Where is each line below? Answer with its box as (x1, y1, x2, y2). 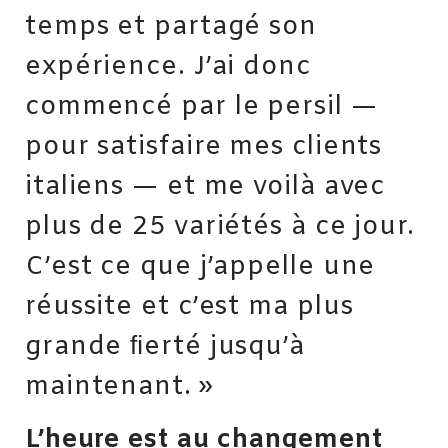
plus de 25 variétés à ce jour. (25, 210, 415, 245)
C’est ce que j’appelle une (25, 250, 376, 285)
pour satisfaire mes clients (25, 130, 383, 165)
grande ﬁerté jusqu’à (25, 330, 305, 365)
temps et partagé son (25, 10, 317, 45)
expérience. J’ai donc (25, 50, 311, 85)
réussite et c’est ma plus (25, 290, 354, 325)
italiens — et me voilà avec (25, 170, 386, 205)
